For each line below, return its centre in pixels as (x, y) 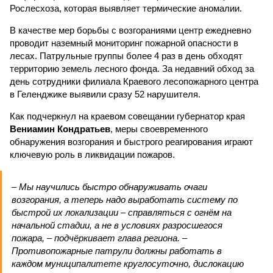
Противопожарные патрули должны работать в (117, 251)
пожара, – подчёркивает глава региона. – (99, 238)
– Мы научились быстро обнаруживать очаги (109, 187)
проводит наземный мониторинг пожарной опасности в (124, 43)
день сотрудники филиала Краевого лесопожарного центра (134, 81)
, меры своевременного (159, 129)
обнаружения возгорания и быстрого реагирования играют (131, 142)
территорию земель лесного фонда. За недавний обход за (132, 69)
